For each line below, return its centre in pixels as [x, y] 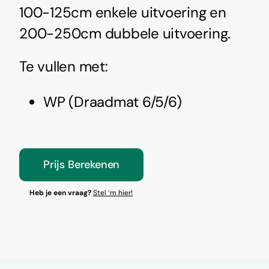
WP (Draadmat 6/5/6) [112, 102]
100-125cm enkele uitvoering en [122, 12]
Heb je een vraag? [61, 193]
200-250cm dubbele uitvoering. [125, 33]
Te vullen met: [63, 66]
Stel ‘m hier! [113, 193]
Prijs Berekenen [81, 165]
